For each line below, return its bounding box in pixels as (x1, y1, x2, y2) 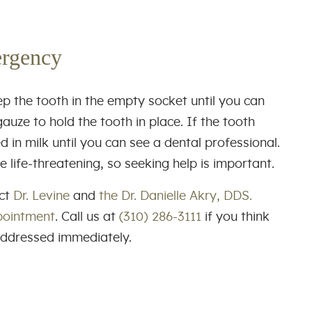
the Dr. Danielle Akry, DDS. (99, 189, 252, 203)
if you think (201, 210, 270, 224)
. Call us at (55, 210, 119, 224)
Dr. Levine (13, 189, 70, 203)
